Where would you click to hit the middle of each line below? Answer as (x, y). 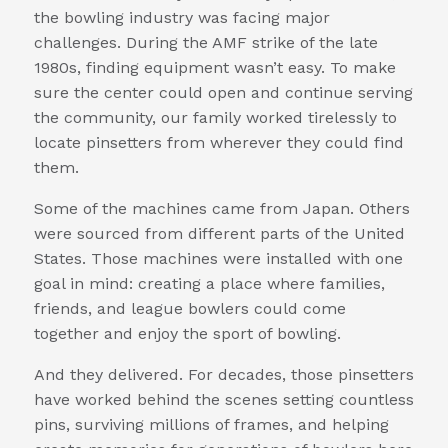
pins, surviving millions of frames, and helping (211, 424)
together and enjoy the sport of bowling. (187, 333)
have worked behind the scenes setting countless (224, 399)
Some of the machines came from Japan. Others (222, 208)
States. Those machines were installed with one (218, 258)
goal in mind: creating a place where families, (209, 283)
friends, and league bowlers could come (190, 308)
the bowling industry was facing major (182, 17)
